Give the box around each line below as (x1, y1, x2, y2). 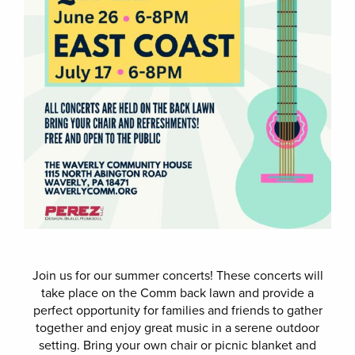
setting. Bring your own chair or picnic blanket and (39, 338, 316, 353)
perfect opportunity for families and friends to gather (32, 303, 323, 319)
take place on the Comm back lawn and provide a (41, 285, 314, 301)
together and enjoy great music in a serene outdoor (36, 320, 319, 336)
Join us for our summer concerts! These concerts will (32, 268, 323, 284)
